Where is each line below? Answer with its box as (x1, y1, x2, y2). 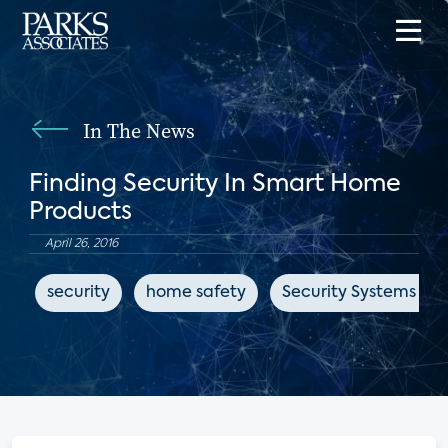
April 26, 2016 (44, 238, 118, 250)
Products (28, 200, 132, 224)
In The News (82, 117, 195, 145)
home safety (145, 285, 246, 301)
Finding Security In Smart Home (28, 172, 401, 196)
